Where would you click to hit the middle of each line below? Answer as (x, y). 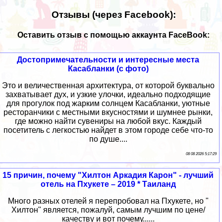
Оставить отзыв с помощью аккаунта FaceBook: (113, 35)
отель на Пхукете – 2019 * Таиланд (108, 184)
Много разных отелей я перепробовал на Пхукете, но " (108, 201)
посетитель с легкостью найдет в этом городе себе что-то (108, 130)
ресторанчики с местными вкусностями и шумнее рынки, (108, 112)
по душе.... (108, 139)
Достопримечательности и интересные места (108, 60)
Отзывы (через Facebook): (113, 14)
